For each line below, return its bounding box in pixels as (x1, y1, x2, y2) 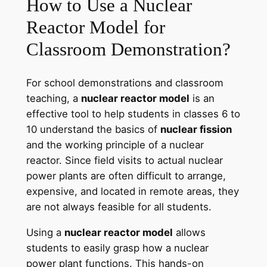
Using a (26, 226, 64, 239)
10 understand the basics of (26, 123, 160, 136)
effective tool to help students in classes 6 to (26, 108, 240, 120)
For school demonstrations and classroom (26, 77, 223, 89)
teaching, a (26, 92, 81, 105)
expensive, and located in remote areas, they (26, 185, 239, 198)
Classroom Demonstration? (26, 38, 231, 60)
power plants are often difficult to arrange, (26, 170, 226, 182)
